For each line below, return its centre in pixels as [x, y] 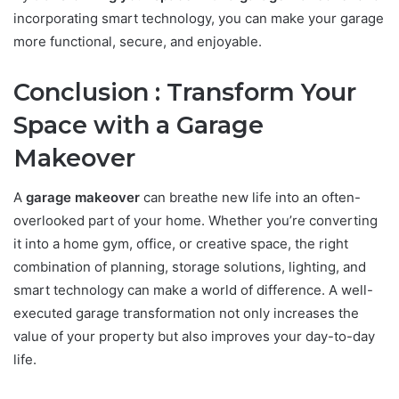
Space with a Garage [138, 125]
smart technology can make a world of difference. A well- [193, 290]
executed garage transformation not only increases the [186, 313]
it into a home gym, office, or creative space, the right [181, 244]
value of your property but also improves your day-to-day [194, 337]
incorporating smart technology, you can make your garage [199, 18]
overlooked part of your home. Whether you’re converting [195, 221]
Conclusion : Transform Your [185, 92]
